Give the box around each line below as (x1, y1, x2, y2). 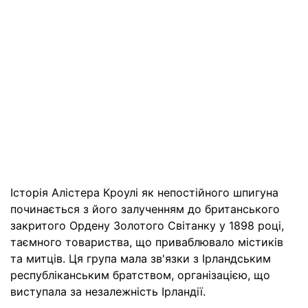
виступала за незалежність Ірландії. (10, 285, 206, 298)
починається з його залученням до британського (10, 202, 280, 216)
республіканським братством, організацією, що (10, 268, 270, 282)
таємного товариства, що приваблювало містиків (10, 235, 283, 249)
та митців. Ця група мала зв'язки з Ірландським (10, 252, 271, 265)
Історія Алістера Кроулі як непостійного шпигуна (10, 186, 278, 199)
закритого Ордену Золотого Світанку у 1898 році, (10, 219, 284, 232)
